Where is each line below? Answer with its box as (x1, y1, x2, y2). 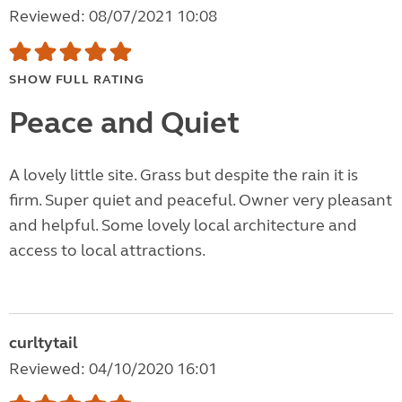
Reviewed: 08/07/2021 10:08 (9, 6, 217, 27)
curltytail (9, 333, 78, 354)
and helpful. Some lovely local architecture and (9, 215, 357, 236)
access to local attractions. (9, 240, 205, 261)
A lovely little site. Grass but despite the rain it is (9, 165, 358, 186)
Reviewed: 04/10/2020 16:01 (9, 359, 217, 380)
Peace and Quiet (9, 104, 240, 143)
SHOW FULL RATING (9, 72, 144, 88)
